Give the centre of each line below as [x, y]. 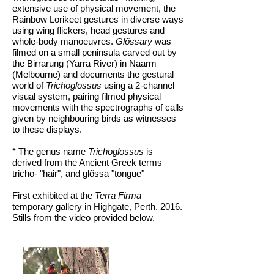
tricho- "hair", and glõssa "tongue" [78, 173]
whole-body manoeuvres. [64, 41]
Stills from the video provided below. [83, 217]
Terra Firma [118, 195]
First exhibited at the [54, 195]
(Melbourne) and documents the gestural [93, 74]
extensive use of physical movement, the [94, 8]
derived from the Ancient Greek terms [87, 162]
